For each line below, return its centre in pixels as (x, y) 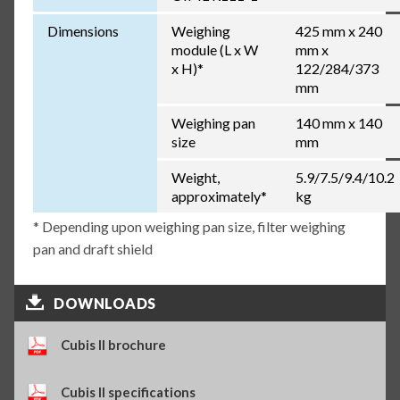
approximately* (219, 196)
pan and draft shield (92, 249)
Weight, (195, 178)
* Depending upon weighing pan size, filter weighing (189, 227)
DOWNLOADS (105, 303)
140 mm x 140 (338, 123)
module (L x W (214, 50)
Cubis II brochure (114, 344)
